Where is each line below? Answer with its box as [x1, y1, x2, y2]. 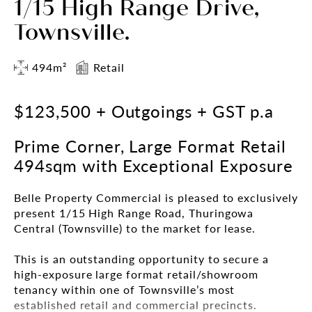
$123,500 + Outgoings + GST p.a [14, 98, 274, 123]
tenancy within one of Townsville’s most [14, 281, 235, 297]
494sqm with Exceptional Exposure [14, 153, 293, 177]
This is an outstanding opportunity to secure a [14, 250, 270, 267]
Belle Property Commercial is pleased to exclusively [14, 189, 298, 205]
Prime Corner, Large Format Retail [14, 133, 286, 157]
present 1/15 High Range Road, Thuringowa [14, 204, 254, 221]
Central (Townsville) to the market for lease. [14, 219, 256, 236]
